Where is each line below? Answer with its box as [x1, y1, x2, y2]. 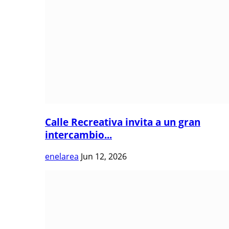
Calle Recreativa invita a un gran [45, 116, 200, 129]
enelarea [45, 151, 79, 162]
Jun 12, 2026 [81, 151, 127, 162]
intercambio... [45, 128, 112, 142]
